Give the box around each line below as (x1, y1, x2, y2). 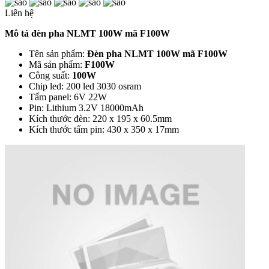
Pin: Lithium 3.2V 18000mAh (29, 103, 144, 113)
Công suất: (29, 70, 72, 81)
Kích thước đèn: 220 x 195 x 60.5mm (29, 113, 172, 124)
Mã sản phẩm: (29, 59, 85, 70)
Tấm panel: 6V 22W (29, 92, 107, 103)
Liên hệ (5, 8, 34, 19)
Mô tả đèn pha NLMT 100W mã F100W (5, 28, 170, 39)
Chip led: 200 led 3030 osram (29, 81, 141, 92)
